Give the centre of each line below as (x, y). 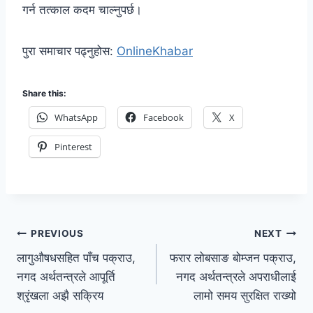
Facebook (163, 117)
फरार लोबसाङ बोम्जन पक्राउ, (233, 257)
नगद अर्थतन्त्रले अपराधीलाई (236, 276)
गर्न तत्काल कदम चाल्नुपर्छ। (82, 9)
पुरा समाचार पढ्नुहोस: (70, 51)
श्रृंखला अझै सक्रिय (60, 295)
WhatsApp (76, 117)
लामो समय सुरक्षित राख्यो (245, 295)
